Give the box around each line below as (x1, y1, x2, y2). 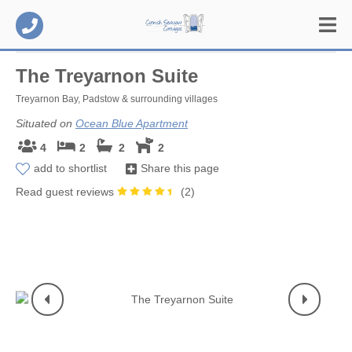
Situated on (16, 116, 75, 130)
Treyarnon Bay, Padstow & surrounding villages (16, 93, 218, 104)
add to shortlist (34, 161, 107, 174)
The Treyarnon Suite (16, 65, 198, 86)
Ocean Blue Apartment (75, 116, 188, 130)
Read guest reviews (16, 185, 117, 198)
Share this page (141, 161, 219, 174)
